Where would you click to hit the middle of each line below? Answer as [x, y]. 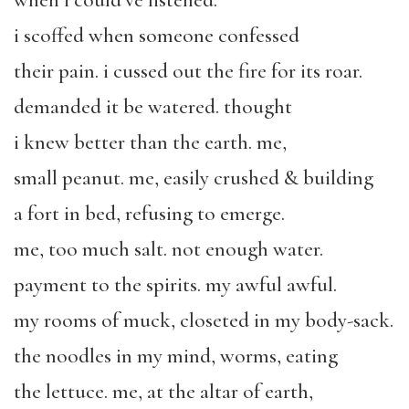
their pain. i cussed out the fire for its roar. [188, 72]
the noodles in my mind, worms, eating [176, 357]
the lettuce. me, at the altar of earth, [163, 392]
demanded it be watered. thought [153, 107]
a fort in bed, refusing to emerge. [149, 214]
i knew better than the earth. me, [150, 143]
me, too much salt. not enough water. [168, 250]
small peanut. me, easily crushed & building [194, 178]
